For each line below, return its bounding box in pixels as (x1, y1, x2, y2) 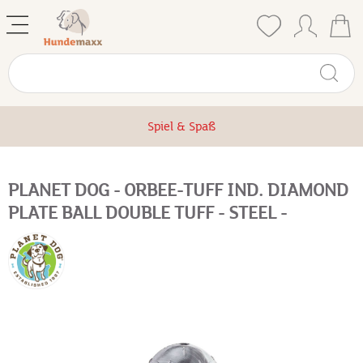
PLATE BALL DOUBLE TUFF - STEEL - (8, 203, 287, 224)
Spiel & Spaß (147, 119, 216, 134)
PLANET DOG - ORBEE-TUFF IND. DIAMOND (8, 180, 348, 201)
